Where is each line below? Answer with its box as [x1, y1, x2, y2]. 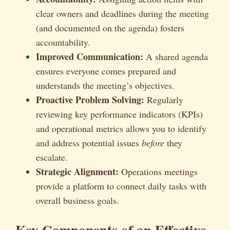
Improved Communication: [36, 49, 143, 63]
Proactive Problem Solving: [36, 92, 144, 106]
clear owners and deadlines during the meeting [36, 7, 209, 20]
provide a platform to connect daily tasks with [36, 179, 206, 192]
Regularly [144, 93, 183, 106]
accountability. [36, 35, 90, 48]
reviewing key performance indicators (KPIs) [36, 107, 203, 120]
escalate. [36, 150, 68, 163]
